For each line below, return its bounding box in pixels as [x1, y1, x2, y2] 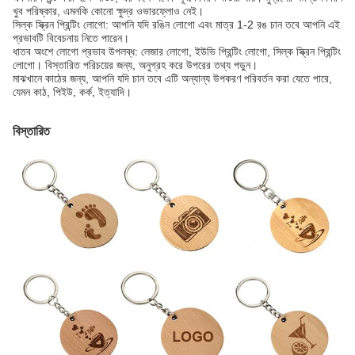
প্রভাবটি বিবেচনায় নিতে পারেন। [13, 32, 129, 44]
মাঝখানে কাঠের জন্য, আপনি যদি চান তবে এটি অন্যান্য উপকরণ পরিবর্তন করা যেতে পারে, [13, 72, 332, 85]
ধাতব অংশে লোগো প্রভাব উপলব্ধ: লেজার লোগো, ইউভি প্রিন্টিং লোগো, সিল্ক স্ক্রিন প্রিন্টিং [13, 45, 341, 58]
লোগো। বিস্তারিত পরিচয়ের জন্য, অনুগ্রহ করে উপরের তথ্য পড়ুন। [13, 59, 258, 71]
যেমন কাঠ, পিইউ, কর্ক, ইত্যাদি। [13, 86, 132, 98]
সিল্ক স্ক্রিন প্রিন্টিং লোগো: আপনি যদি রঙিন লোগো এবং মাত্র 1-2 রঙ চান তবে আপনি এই [13, 18, 340, 31]
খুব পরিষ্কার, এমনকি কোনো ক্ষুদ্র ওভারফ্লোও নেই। [13, 5, 204, 17]
